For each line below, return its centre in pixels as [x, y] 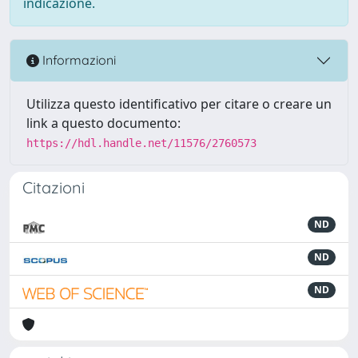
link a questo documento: [103, 123]
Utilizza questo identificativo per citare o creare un [179, 103]
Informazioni [78, 60]
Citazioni [54, 187]
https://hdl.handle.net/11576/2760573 [141, 143]
